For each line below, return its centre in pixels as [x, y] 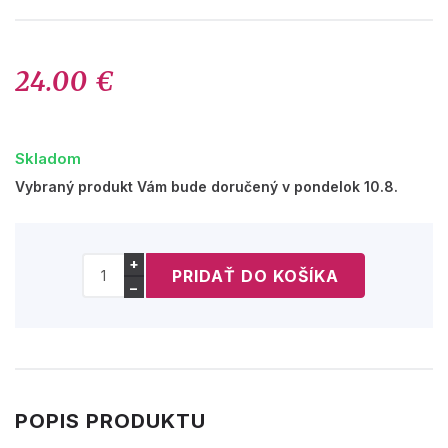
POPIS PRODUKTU [110, 421]
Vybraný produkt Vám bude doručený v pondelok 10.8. [206, 187]
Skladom [48, 159]
